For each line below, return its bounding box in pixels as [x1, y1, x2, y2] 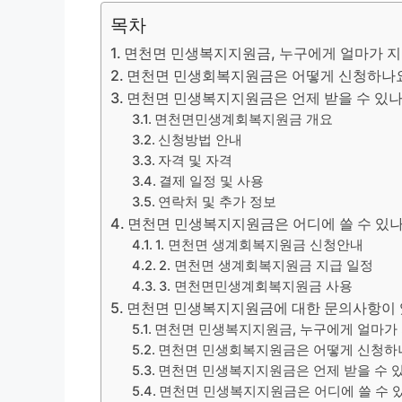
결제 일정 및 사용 [159, 172, 265, 189]
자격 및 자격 [158, 152, 233, 169]
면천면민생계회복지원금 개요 [154, 110, 334, 127]
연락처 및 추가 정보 [158, 193, 277, 210]
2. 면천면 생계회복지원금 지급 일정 [159, 257, 374, 274]
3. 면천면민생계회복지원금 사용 [159, 277, 354, 294]
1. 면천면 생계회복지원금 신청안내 [155, 236, 364, 253]
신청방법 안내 [158, 131, 243, 148]
